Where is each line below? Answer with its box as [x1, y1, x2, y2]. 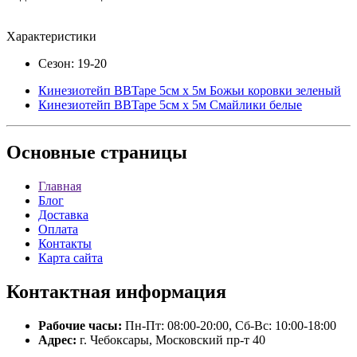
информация [111, 281, 226, 303]
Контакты [38, 237, 92, 251]
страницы [96, 142, 187, 163]
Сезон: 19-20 [38, 56, 107, 70]
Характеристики [6, 29, 96, 43]
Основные [6, 142, 96, 163]
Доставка [38, 208, 88, 222]
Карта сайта [38, 251, 103, 265]
